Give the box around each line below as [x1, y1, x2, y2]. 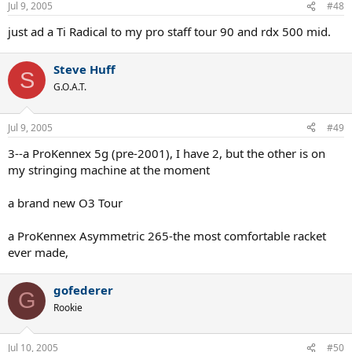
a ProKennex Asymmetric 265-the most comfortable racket [8, 227, 326, 244]
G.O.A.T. [53, 80, 86, 94]
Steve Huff [53, 61, 115, 78]
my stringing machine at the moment [8, 161, 210, 178]
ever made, [8, 244, 68, 260]
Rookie [53, 300, 82, 314]
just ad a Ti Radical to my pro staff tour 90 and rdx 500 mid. [8, 24, 331, 40]
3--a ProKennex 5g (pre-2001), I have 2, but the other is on [8, 145, 325, 161]
